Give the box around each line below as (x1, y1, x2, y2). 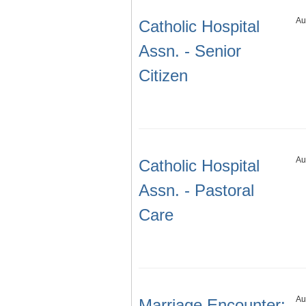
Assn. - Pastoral (139, 181, 254, 200)
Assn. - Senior (139, 42, 241, 61)
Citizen (139, 66, 188, 85)
